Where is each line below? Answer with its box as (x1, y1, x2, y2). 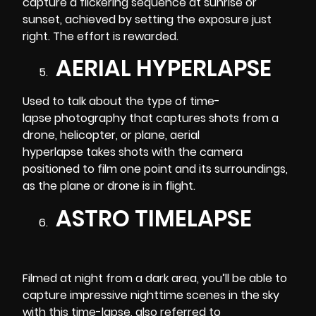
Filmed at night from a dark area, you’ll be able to (23, 270, 287, 287)
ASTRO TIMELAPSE (51, 202, 252, 234)
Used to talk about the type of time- (23, 93, 220, 110)
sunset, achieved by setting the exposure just (23, 11, 272, 28)
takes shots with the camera (83, 144, 243, 161)
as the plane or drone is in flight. (23, 178, 195, 195)
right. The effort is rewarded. (23, 28, 178, 44)
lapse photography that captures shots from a (23, 110, 279, 127)
